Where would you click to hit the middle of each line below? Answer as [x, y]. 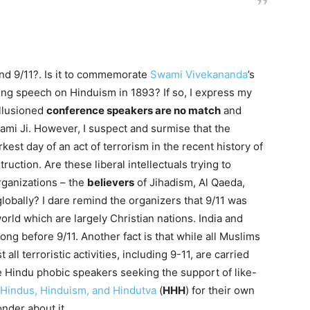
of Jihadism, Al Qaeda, [190, 182]
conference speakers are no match [134, 110]
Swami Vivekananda [199, 74]
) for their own [220, 290]
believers [111, 182]
